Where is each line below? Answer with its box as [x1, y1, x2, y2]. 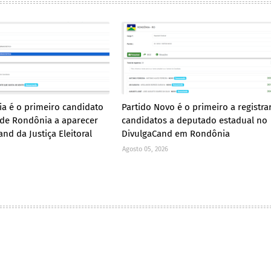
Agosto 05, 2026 [122, 145, 168, 154]
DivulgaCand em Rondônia [121, 128, 230, 140]
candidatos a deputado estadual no [121, 115, 267, 126]
